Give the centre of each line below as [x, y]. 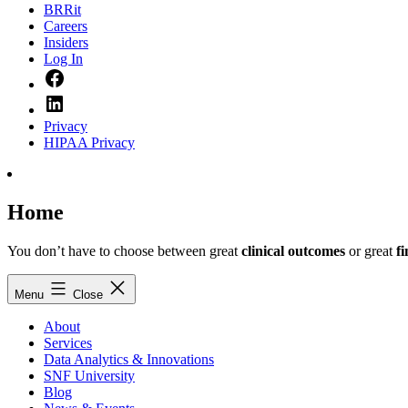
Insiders [66, 42]
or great [371, 250]
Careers [66, 26]
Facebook [93, 74]
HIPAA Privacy [89, 143]
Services [68, 342]
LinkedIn [91, 100]
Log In [63, 59]
